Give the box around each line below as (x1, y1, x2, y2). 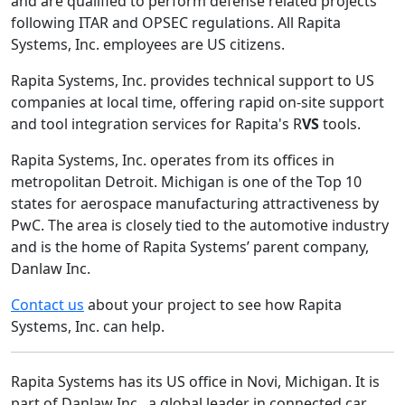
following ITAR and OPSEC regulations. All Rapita (11, 13, 341, 33)
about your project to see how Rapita (84, 295, 342, 316)
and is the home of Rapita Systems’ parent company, (11, 237, 369, 258)
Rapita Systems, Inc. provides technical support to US (11, 71, 374, 91)
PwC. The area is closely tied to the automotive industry (11, 215, 389, 236)
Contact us (11, 295, 84, 316)
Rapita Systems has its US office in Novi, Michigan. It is (11, 372, 380, 392)
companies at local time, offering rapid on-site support (11, 92, 384, 113)
